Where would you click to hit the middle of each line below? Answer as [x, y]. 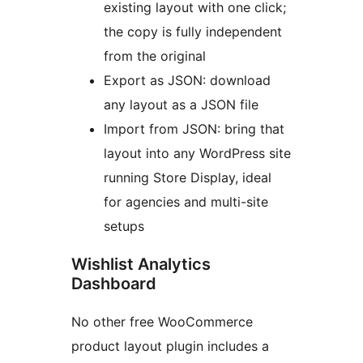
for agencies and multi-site [186, 202]
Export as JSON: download [187, 81]
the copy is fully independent [193, 32]
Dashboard [114, 284]
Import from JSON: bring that [194, 129]
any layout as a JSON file [181, 105]
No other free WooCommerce [162, 322]
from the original [155, 56]
